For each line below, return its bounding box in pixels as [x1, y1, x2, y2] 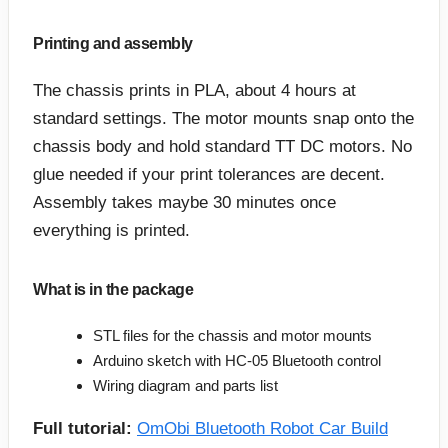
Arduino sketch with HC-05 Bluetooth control [93, 352, 381, 370]
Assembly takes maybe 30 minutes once [33, 193, 336, 213]
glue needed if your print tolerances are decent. [33, 165, 385, 185]
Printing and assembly [33, 34, 193, 52]
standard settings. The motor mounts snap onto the [33, 109, 414, 129]
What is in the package [33, 281, 194, 299]
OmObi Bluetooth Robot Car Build [137, 419, 388, 439]
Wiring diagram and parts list [93, 377, 278, 395]
